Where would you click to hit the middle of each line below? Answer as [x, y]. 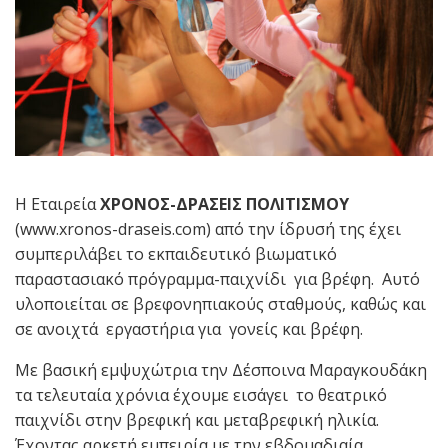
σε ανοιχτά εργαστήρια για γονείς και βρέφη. [189, 329]
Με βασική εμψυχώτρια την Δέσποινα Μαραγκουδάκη [221, 370]
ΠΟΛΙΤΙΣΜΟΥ [297, 204]
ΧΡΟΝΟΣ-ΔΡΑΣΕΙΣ [171, 204]
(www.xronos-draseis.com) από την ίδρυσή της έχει [208, 229]
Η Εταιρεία [57, 204]
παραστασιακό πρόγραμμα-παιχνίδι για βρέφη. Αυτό [217, 279]
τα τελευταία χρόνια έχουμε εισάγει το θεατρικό [201, 395]
